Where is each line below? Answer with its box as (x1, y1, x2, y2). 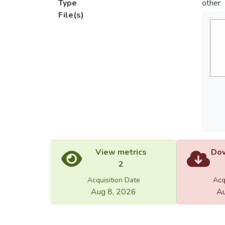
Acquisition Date (87, 175, 140, 185)
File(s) (58, 10, 84, 21)
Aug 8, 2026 (91, 186, 136, 197)
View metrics (95, 147, 147, 158)
